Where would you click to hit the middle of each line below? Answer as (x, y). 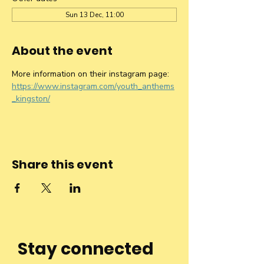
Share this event (62, 164)
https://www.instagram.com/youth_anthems (93, 86)
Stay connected (86, 249)
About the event (62, 51)
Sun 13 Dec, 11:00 (94, 15)
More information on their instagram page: (92, 74)
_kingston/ (31, 99)
